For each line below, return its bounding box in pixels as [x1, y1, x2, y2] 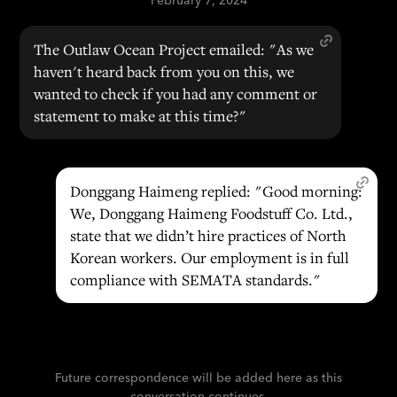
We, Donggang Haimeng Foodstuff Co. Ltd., [69, 203, 353, 223]
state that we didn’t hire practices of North [69, 225, 346, 245]
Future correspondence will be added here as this [55, 370, 342, 385]
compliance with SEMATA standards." [69, 269, 321, 290]
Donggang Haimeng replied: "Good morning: [69, 181, 362, 201]
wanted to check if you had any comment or [34, 83, 318, 104]
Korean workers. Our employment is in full [69, 247, 349, 268]
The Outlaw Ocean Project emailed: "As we [34, 39, 315, 59]
